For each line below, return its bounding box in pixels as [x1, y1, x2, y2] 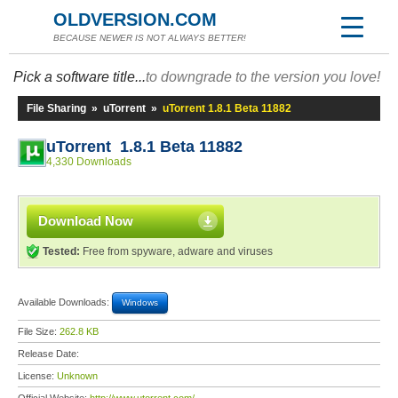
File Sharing [27, 102, 86, 115]
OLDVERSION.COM [53, 10, 217, 29]
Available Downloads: [18, 296, 112, 307]
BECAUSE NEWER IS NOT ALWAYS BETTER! [53, 33, 246, 43]
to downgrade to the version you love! [146, 69, 380, 84]
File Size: [18, 326, 60, 337]
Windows [122, 298, 158, 307]
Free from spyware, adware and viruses [80, 245, 273, 258]
